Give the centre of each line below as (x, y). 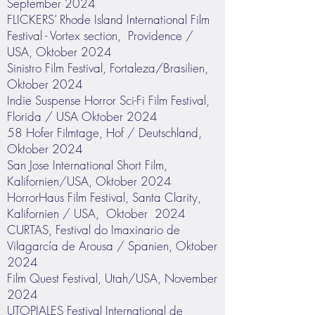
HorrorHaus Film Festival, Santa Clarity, (104, 197)
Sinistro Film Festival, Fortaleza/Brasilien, (108, 68)
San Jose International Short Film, (87, 165)
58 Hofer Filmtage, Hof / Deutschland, (104, 133)
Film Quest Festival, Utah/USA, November (112, 278)
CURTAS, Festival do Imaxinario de (94, 230)
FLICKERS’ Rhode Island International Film (108, 19)
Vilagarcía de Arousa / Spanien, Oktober (112, 246)
